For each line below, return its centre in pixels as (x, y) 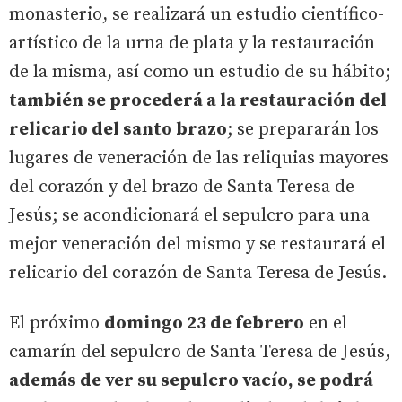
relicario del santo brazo (118, 130)
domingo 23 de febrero (204, 323)
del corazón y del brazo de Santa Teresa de (182, 187)
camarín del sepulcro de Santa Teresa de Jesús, (200, 352)
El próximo (57, 323)
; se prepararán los (303, 130)
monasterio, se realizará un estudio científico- (197, 15)
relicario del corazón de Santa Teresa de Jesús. (198, 273)
